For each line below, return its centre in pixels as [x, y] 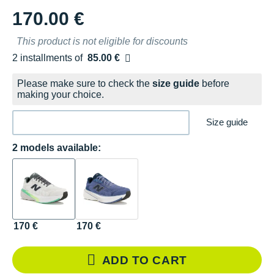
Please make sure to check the [85, 83]
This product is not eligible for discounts [102, 41]
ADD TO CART [144, 260]
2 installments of [50, 57]
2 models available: [57, 148]
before [214, 83]
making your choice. [61, 94]
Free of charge [43, 62]
